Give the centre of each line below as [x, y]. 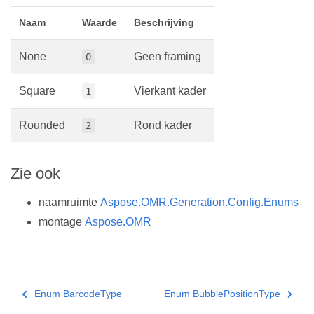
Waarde [100, 23]
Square [37, 91]
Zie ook [35, 174]
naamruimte [69, 203]
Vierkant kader [170, 91]
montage [62, 222]
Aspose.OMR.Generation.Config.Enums [199, 203]
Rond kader [163, 125]
